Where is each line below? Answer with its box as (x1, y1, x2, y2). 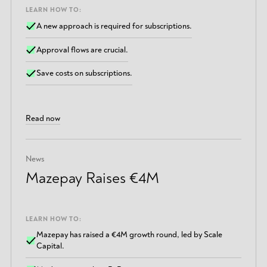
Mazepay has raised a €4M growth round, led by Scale (36, 229, 223, 240)
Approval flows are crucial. (36, 44, 129, 55)
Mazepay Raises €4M (25, 168, 159, 188)
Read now (25, 113, 60, 123)
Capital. (36, 241, 65, 252)
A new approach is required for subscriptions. (36, 21, 193, 32)
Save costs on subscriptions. (36, 68, 133, 79)
